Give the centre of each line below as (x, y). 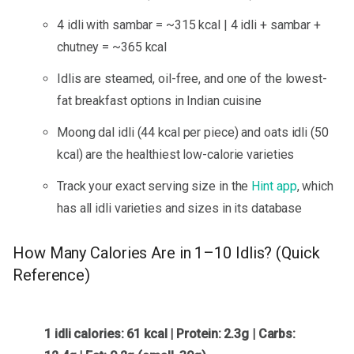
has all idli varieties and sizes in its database (180, 208)
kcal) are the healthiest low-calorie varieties (176, 154)
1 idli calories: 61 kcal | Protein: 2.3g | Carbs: (170, 333)
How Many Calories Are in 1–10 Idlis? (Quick (166, 253)
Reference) (52, 275)
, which (315, 186)
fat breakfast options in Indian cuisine (160, 100)
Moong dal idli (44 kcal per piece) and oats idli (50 (193, 132)
